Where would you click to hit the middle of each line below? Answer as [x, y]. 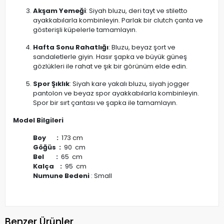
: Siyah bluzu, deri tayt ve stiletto [137, 11]
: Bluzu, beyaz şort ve [142, 47]
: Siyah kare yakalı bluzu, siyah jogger [129, 84]
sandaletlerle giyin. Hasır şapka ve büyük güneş [110, 57]
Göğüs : [48, 147]
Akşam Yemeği [59, 11]
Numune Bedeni [62, 176]
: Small [101, 176]
